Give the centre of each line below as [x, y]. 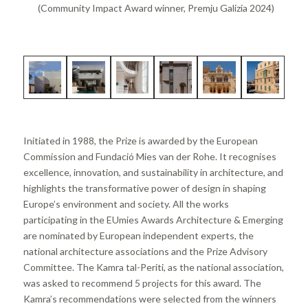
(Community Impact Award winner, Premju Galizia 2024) [156, 8]
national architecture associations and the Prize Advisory [145, 251]
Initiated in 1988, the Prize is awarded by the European [140, 140]
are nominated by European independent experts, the [138, 235]
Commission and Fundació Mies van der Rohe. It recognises [150, 156]
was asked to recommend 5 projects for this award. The [142, 283]
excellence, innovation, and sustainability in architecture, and [153, 172]
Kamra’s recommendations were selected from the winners [150, 298]
